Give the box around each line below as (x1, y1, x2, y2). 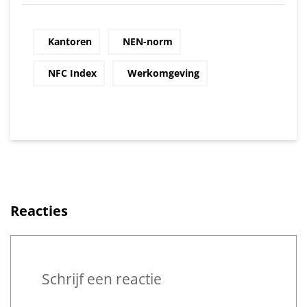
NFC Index (48, 66, 97, 79)
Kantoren (48, 34, 92, 48)
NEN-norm (123, 34, 173, 48)
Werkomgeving (127, 66, 199, 79)
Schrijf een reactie (42, 269, 162, 289)
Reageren (26, 243, 77, 258)
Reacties (10, 201, 68, 220)
